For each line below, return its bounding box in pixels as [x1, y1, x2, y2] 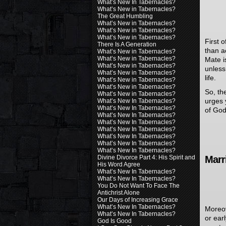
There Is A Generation [97, 41, 156, 48]
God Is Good [97, 217, 132, 224]
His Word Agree [97, 161, 140, 168]
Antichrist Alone [97, 189, 140, 196]
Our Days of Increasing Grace [97, 196, 178, 203]
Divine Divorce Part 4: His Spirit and [97, 154, 195, 161]
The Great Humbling [97, 13, 153, 20]
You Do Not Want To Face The [97, 182, 180, 189]
